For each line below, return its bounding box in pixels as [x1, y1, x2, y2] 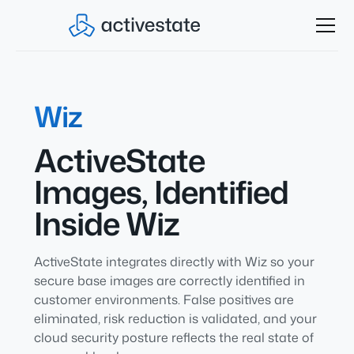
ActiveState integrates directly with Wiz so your [33, 253, 314, 270]
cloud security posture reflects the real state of [33, 329, 314, 346]
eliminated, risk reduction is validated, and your [33, 310, 317, 327]
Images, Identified [33, 169, 288, 214]
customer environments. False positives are [33, 291, 294, 308]
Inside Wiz [33, 201, 179, 246]
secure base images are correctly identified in [33, 272, 305, 289]
